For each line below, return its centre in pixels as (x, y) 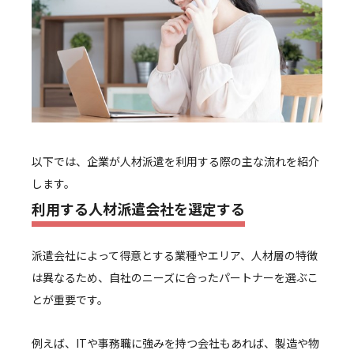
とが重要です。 (70, 299)
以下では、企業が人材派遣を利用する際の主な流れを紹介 (175, 161)
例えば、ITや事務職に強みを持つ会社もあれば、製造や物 (175, 343)
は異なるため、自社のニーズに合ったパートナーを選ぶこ (175, 277)
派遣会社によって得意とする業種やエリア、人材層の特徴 (175, 255)
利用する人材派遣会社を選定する (138, 208)
